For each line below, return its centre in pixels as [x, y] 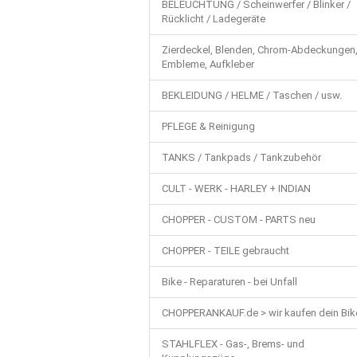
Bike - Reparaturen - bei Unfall [229, 282]
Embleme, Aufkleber [208, 64]
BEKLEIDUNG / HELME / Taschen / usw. [252, 95]
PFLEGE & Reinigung [208, 126]
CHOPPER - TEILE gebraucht [226, 251]
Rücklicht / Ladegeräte [214, 19]
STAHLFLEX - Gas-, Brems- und [233, 344]
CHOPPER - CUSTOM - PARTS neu [239, 220]
